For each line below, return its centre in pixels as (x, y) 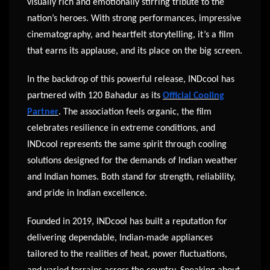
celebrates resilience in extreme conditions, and (121, 128)
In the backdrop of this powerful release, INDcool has (131, 79)
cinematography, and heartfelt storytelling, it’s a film (130, 35)
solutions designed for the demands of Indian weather (132, 161)
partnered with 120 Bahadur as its (95, 96)
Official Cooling (193, 96)
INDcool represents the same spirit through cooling (127, 144)
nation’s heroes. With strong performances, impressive (134, 18)
